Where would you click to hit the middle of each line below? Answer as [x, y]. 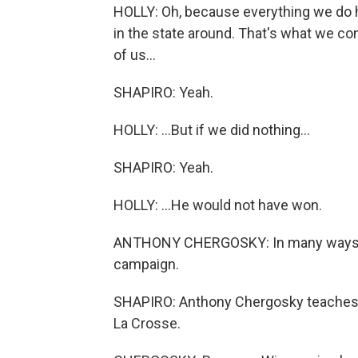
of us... [135, 55]
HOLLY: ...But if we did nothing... [212, 130]
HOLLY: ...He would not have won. [218, 205]
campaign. [146, 265]
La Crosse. [147, 324]
